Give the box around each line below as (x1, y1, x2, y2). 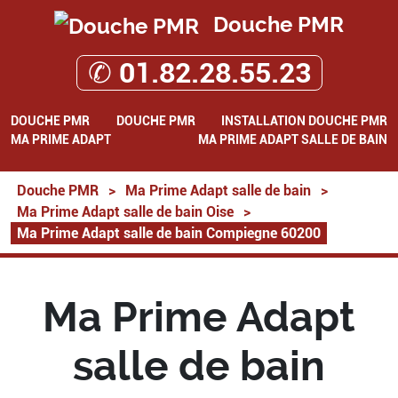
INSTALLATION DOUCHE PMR (221, 113, 387, 128)
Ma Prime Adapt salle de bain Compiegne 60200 (17, 224, 321, 242)
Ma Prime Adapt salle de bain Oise (17, 203, 234, 220)
